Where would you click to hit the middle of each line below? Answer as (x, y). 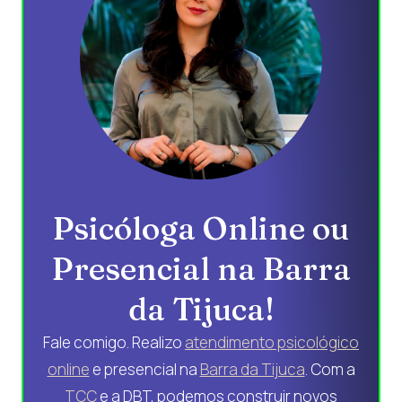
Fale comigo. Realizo (114, 342)
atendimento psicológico (272, 342)
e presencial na (144, 369)
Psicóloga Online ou (201, 228)
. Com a (330, 369)
